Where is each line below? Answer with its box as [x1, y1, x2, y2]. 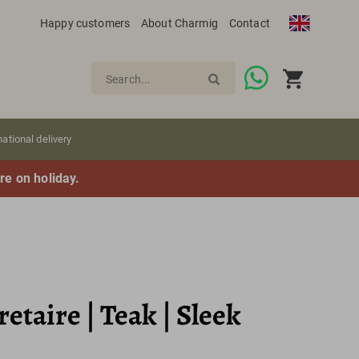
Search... [106, 72, 151, 86]
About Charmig [141, 16, 218, 30]
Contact [228, 16, 270, 30]
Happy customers [40, 16, 131, 30]
